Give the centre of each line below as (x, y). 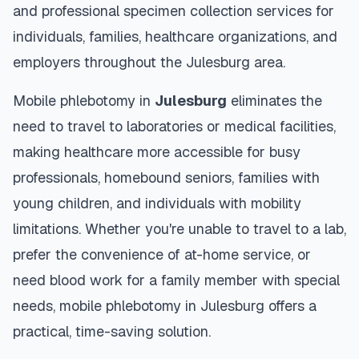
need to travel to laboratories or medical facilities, (174, 126)
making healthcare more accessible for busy (157, 152)
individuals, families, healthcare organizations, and (175, 36)
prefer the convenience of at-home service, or (162, 254)
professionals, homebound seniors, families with (166, 177)
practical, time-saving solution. (112, 331)
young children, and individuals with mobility (157, 203)
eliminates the (274, 101)
